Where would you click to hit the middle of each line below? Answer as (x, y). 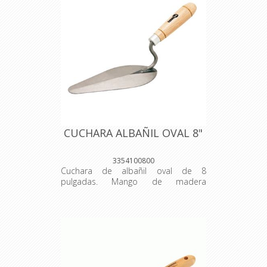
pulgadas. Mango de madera (133, 182)
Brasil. (72, 203)
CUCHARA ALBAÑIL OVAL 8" (133, 133)
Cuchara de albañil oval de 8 (133, 171)
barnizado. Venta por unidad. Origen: (133, 193)
